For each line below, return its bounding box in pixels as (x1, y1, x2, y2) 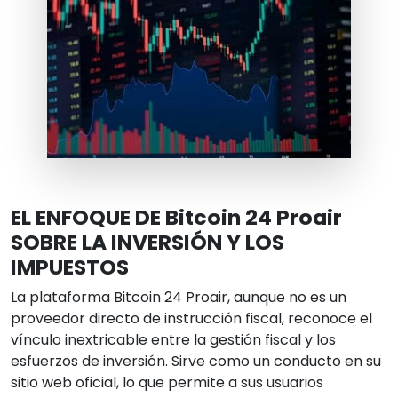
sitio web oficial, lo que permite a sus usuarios (11, 372, 323, 394)
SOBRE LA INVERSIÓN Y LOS (11, 227, 284, 258)
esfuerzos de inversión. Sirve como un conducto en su (11, 351, 381, 372)
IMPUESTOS (11, 252, 129, 283)
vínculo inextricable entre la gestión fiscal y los (11, 330, 336, 351)
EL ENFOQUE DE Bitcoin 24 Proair (11, 203, 342, 233)
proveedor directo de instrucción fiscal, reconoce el (11, 308, 372, 330)
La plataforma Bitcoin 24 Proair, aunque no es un (11, 287, 346, 308)
